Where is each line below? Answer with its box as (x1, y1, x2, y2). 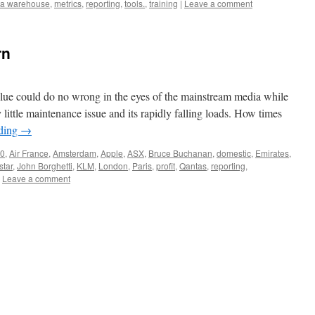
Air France (9, 147, 49, 159)
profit (156, 160, 175, 172)
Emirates (255, 147, 289, 159)
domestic (217, 147, 251, 159)
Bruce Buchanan (148, 147, 212, 159)
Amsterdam (53, 147, 96, 159)
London (98, 160, 128, 172)
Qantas (179, 160, 207, 172)
